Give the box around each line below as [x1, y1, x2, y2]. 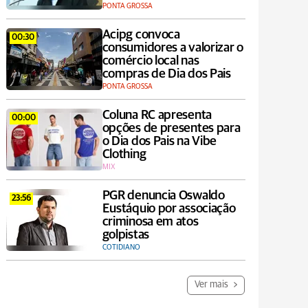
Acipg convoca [102, 28, 180, 42]
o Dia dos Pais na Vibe [102, 135, 217, 148]
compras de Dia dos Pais [102, 67, 231, 81]
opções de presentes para [102, 122, 241, 135]
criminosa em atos [102, 215, 199, 229]
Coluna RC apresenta [102, 109, 212, 122]
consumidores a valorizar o [102, 41, 243, 55]
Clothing [102, 148, 146, 162]
